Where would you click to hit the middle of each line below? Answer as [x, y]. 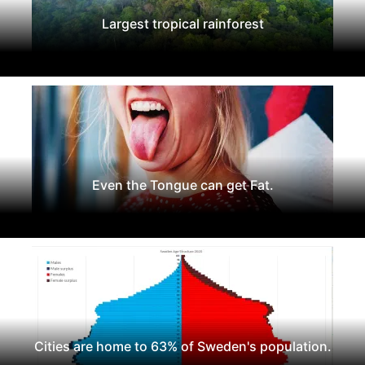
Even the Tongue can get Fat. [182, 185]
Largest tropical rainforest [182, 23]
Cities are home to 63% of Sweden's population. [182, 346]
